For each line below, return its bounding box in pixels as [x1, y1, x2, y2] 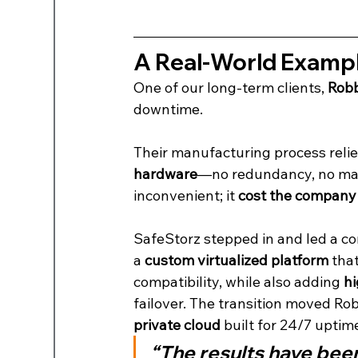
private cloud [133, 315, 221, 334]
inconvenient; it [133, 185, 239, 205]
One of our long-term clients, [133, 78, 328, 97]
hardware [133, 164, 198, 183]
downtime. [133, 99, 204, 118]
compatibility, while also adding [133, 272, 344, 291]
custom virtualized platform [145, 250, 329, 269]
